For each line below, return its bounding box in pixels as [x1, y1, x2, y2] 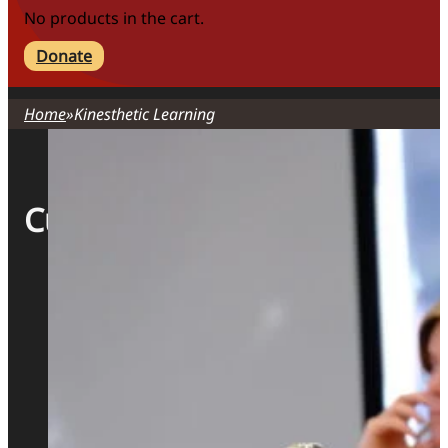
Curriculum [24, 197, 191, 241]
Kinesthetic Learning [74, 103, 215, 125]
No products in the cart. [24, 7, 204, 29]
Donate [36, 45, 92, 67]
